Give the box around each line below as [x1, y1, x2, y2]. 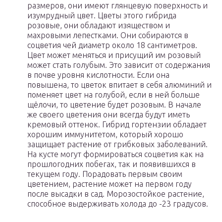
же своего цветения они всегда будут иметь [27, 110, 190, 119]
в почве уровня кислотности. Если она [27, 70, 169, 80]
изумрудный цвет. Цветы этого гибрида [27, 11, 176, 20]
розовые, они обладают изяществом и [27, 21, 170, 30]
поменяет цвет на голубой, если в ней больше [27, 90, 200, 100]
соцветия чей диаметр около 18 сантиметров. [27, 41, 197, 50]
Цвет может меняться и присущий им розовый [27, 51, 201, 60]
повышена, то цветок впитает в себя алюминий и [27, 80, 212, 90]
